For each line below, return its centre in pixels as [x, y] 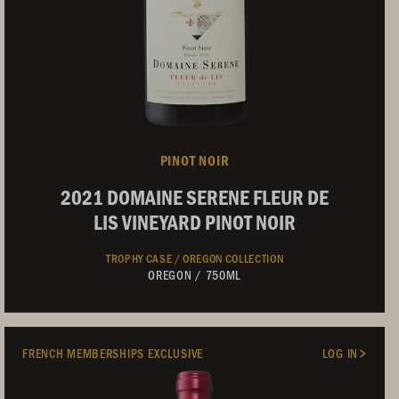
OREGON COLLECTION [233, 257]
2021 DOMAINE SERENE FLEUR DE [195, 197]
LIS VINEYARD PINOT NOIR [195, 222]
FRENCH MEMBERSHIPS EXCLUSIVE [113, 353]
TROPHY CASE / [144, 257]
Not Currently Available [195, 345]
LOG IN [340, 353]
